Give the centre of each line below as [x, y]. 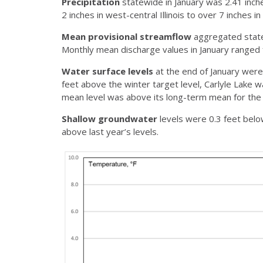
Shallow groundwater [109, 118]
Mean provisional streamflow [127, 36]
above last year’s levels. [110, 131]
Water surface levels [107, 71]
